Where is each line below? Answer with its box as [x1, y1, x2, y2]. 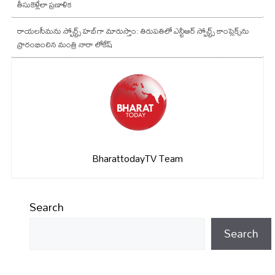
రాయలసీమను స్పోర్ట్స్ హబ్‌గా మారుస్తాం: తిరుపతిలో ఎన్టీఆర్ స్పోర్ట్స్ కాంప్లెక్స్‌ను [17, 22, 249, 39]
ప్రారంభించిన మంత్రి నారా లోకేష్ [17, 36, 112, 52]
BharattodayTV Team [92, 147, 183, 168]
